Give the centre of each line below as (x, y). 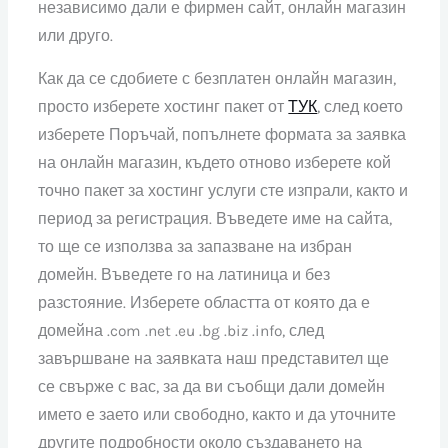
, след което (360, 107)
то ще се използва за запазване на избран (195, 247)
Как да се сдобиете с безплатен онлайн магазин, (217, 79)
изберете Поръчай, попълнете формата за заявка (222, 135)
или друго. (76, 35)
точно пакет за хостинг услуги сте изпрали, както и (223, 191)
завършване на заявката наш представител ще (214, 359)
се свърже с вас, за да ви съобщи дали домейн (212, 387)
